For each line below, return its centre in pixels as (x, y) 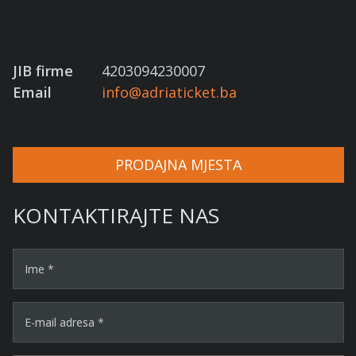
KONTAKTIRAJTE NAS (116, 215)
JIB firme (43, 70)
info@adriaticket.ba (169, 92)
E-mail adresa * (64, 322)
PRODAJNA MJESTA (178, 164)
